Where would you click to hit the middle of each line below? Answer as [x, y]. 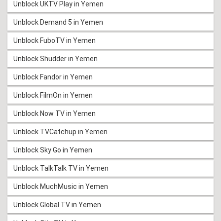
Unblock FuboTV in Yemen [55, 40]
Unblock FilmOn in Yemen [53, 95]
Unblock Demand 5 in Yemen [58, 22]
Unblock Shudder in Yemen [55, 58]
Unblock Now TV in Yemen [55, 113]
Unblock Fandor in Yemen [53, 77]
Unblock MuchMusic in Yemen [61, 186]
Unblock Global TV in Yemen [57, 204]
